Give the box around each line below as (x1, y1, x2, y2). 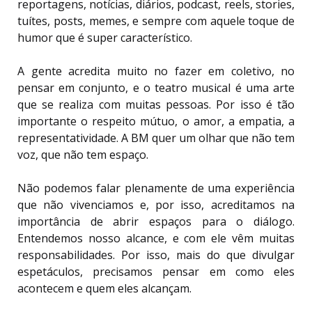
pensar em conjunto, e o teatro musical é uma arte (17, 80, 295, 96)
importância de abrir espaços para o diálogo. (17, 214, 295, 230)
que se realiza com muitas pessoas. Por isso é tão (17, 97, 295, 113)
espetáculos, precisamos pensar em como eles (17, 264, 295, 280)
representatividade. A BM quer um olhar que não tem (17, 130, 295, 146)
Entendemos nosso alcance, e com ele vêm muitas (17, 231, 295, 247)
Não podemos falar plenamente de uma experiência (17, 180, 295, 196)
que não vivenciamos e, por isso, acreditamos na (17, 197, 295, 213)
